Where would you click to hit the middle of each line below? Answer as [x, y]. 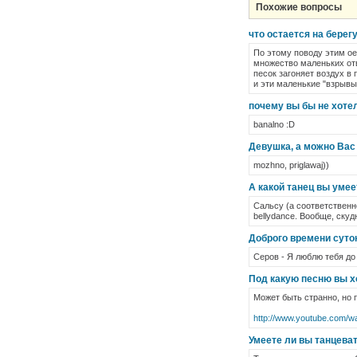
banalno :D [274, 124]
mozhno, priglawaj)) [291, 165]
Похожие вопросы [299, 7]
